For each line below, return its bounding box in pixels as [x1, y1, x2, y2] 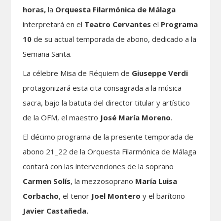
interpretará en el [23, 19, 85, 29]
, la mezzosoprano [71, 176, 136, 186]
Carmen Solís [23, 176, 71, 186]
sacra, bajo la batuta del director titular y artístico [23, 98, 190, 108]
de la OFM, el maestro [23, 112, 101, 122]
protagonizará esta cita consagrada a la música [23, 83, 182, 93]
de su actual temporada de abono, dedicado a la [32, 34, 197, 44]
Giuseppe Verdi [132, 68, 188, 78]
